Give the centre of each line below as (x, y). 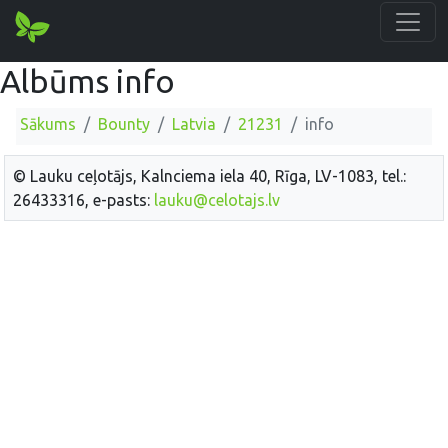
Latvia (194, 124)
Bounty (124, 124)
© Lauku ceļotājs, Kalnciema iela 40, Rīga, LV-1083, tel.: (209, 175)
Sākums (48, 124)
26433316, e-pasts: (83, 199)
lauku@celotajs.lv (217, 199)
